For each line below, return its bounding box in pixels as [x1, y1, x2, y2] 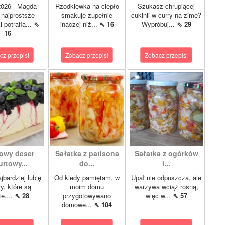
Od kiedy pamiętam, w [54, 173, 120, 182]
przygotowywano [63, 191, 111, 200]
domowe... [62, 200, 94, 209]
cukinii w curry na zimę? [131, 10, 201, 20]
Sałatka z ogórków [134, 148, 198, 158]
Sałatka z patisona [55, 148, 119, 158]
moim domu [70, 182, 104, 191]
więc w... [145, 191, 173, 200]
